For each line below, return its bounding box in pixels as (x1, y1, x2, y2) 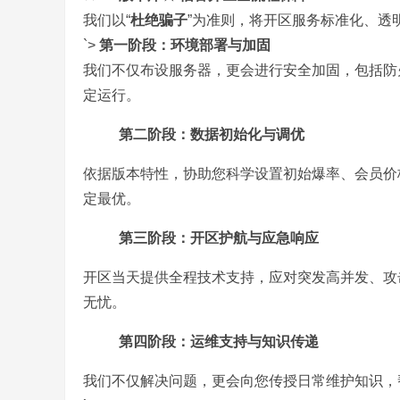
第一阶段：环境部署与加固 (99, 37, 271, 53)
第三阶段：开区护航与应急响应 (119, 230, 319, 246)
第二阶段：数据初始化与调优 (119, 127, 304, 142)
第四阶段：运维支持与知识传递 (119, 334, 319, 349)
